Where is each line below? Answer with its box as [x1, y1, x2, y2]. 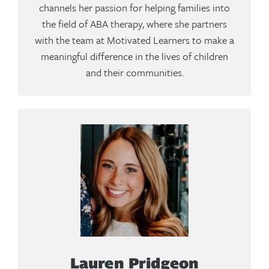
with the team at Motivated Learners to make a [35, 32, 234, 47]
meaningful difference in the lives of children [41, 48, 228, 64]
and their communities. [85, 64, 184, 80]
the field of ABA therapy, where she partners [42, 16, 227, 31]
